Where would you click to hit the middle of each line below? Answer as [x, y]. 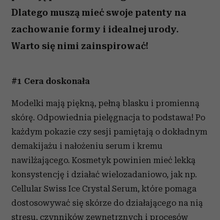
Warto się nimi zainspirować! [80, 46]
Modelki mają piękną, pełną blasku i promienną [105, 103]
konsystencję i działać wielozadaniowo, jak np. [104, 174]
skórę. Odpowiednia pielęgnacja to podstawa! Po [108, 117]
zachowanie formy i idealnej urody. [95, 29]
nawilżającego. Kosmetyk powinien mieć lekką [103, 160]
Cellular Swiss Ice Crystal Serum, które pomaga [104, 189]
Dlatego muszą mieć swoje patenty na [99, 13]
